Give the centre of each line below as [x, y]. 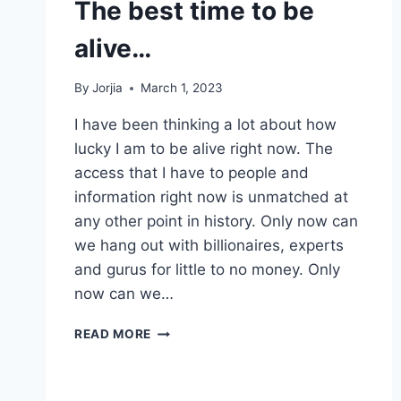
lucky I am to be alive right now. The [204, 149]
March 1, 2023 [182, 88]
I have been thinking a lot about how [205, 125]
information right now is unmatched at [211, 197]
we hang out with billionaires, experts [209, 246]
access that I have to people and [192, 173]
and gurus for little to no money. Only [207, 270]
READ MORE [113, 334]
